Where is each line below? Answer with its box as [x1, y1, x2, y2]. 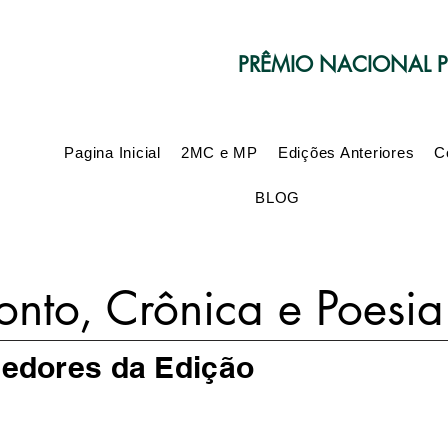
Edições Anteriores [277, 144, 415, 161]
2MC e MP [180, 144, 258, 161]
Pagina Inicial [64, 144, 161, 161]
